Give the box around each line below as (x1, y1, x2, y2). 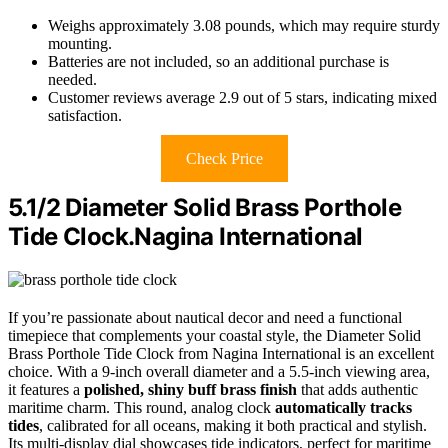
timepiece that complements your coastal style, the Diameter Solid (8, 326, 421, 344)
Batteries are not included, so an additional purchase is (48, 52, 389, 70)
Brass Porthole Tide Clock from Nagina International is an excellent (8, 344, 434, 362)
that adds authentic (297, 380, 418, 398)
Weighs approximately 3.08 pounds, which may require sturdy (48, 16, 440, 34)
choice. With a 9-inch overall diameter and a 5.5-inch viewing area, (8, 362, 430, 380)
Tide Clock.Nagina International (8, 221, 363, 251)
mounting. (48, 34, 112, 52)
